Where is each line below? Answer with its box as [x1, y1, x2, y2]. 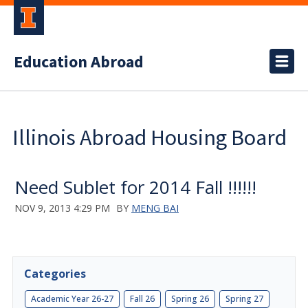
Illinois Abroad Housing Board [12, 124, 287, 151]
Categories [24, 266, 86, 281]
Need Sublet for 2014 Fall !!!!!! [14, 175, 256, 199]
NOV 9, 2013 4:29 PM [14, 201, 110, 214]
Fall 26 [130, 293, 155, 305]
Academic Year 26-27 [31, 293, 113, 305]
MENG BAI [131, 201, 179, 214]
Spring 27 [225, 293, 263, 305]
